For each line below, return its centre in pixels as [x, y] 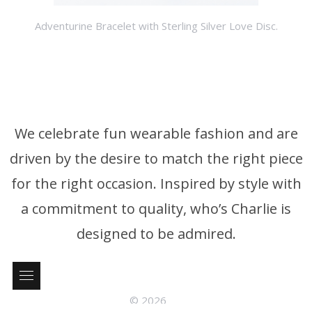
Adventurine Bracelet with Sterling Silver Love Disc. [156, 26]
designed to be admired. [156, 234]
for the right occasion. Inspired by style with [156, 184]
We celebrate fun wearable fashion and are [156, 134]
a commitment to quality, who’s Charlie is [156, 209]
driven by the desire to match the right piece [156, 159]
